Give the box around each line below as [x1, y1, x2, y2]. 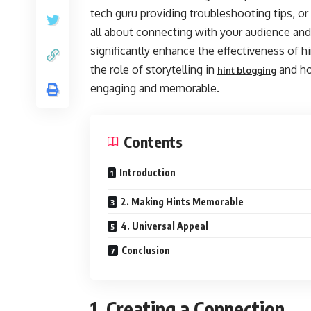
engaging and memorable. [90, 81, 219, 95]
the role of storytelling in [90, 62, 217, 76]
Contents [124, 132, 183, 151]
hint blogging [217, 65, 276, 76]
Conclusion [121, 244, 170, 256]
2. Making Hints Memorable [121, 196, 244, 208]
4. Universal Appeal [121, 220, 208, 232]
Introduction [119, 167, 176, 178]
